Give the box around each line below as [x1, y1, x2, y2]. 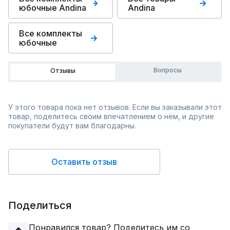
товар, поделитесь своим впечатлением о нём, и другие [8, 112, 214, 121]
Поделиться [8, 199, 71, 212]
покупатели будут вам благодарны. [8, 121, 136, 130]
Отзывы [50, 67, 75, 74]
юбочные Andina [19, 3, 86, 13]
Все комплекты [19, 28, 82, 39]
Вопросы [153, 66, 182, 74]
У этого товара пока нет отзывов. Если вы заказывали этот [8, 103, 222, 111]
